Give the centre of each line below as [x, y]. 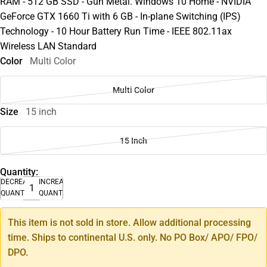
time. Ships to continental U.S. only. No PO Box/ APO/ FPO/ [133, 237]
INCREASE [55, 181]
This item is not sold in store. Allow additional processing [129, 222]
